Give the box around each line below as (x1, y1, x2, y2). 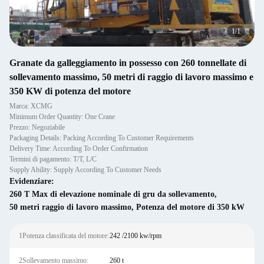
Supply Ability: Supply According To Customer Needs (9, 166, 161, 174)
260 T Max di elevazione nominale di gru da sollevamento (9, 190, 214, 199)
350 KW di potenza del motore (9, 86, 131, 96)
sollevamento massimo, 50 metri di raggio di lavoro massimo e (9, 72, 253, 82)
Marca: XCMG (9, 102, 52, 110)
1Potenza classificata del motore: (19, 232, 109, 240)
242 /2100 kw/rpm (109, 232, 161, 240)
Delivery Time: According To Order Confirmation (9, 144, 148, 153)
